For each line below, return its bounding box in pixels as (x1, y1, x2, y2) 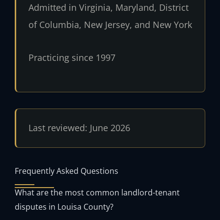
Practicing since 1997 (28, 51, 115, 63)
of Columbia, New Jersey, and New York (28, 19, 192, 31)
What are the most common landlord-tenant (15, 186, 180, 198)
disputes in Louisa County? (15, 200, 113, 212)
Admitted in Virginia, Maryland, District (28, 1, 189, 14)
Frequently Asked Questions (15, 165, 118, 176)
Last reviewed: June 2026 (28, 122, 130, 134)
